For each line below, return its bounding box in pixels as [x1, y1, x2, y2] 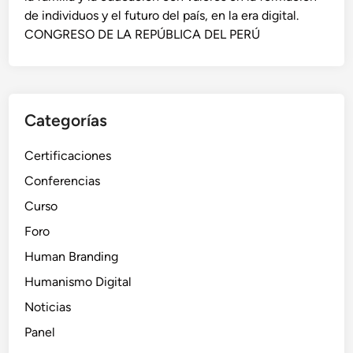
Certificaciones [24, 148, 112, 163]
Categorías [24, 110, 108, 130]
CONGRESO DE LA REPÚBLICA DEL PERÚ [24, 27, 261, 42]
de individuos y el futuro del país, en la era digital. [24, 8, 299, 23]
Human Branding [24, 249, 119, 264]
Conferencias [24, 173, 101, 188]
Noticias [24, 299, 72, 314]
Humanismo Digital [24, 274, 132, 289]
